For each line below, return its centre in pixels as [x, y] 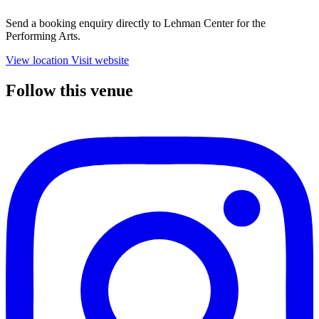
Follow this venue [69, 91]
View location [37, 61]
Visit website [100, 61]
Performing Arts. [43, 36]
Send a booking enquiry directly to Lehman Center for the [136, 23]
